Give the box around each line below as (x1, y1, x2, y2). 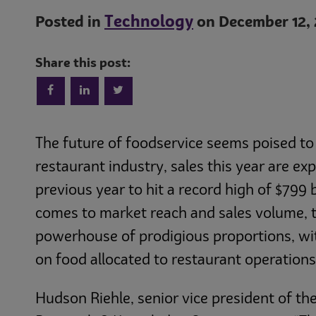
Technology (104, 14, 193, 30)
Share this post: (35, 57, 130, 71)
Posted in (35, 15, 104, 30)
